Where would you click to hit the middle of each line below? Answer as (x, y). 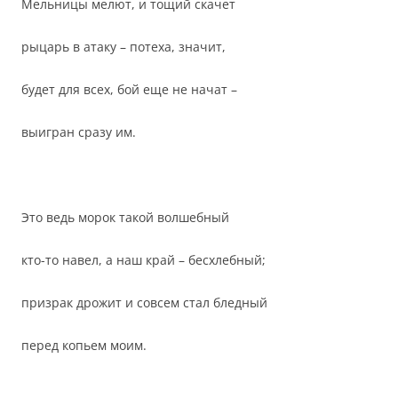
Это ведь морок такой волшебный (125, 217)
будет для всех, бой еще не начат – (129, 89)
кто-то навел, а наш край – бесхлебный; (143, 260)
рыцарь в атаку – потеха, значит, (123, 47)
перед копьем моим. (84, 345)
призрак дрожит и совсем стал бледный (144, 302)
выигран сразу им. (79, 132)
